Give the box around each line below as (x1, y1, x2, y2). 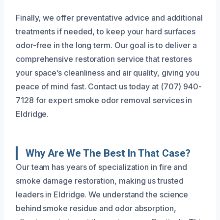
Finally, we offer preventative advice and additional (16, 13, 203, 23)
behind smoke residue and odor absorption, (16, 203, 176, 214)
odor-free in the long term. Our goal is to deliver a (16, 40, 197, 51)
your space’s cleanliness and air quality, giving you (16, 68, 199, 78)
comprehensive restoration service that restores (16, 54, 192, 64)
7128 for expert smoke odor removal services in (16, 95, 192, 106)
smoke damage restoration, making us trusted (16, 176, 184, 186)
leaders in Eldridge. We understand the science (16, 190, 189, 200)
